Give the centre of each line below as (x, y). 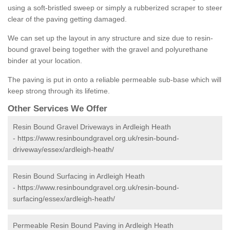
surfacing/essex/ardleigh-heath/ (64, 199)
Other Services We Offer (57, 109)
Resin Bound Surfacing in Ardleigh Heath (79, 176)
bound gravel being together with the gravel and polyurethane (108, 50)
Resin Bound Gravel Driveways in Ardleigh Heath (92, 127)
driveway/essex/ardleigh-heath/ (63, 150)
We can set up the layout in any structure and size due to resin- (110, 38)
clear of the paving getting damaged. (67, 19)
